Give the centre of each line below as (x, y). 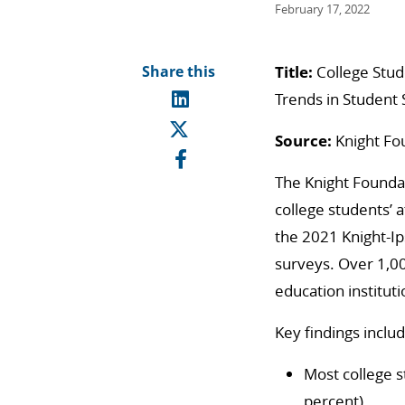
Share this (178, 71)
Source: (303, 141)
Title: (296, 72)
